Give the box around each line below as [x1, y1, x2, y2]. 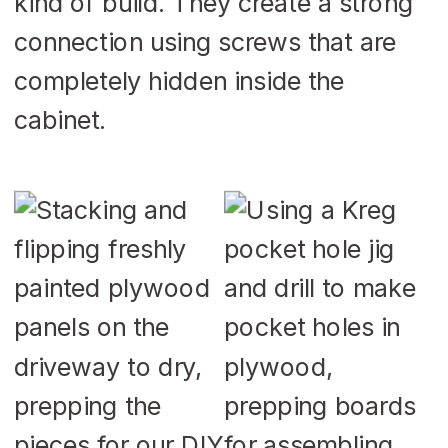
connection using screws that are [14, 26, 397, 56]
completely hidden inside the [14, 65, 345, 95]
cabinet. [14, 104, 107, 135]
